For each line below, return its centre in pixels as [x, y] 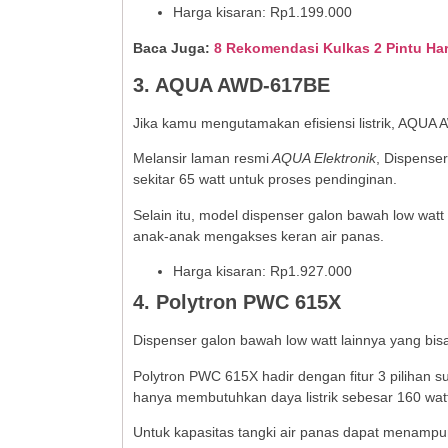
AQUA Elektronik [322, 158]
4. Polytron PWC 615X [237, 302]
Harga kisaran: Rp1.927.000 [262, 271]
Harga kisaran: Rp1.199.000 [262, 12]
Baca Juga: [173, 47]
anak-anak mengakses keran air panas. [258, 235]
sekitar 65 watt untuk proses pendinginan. [265, 179]
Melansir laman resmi [201, 158]
